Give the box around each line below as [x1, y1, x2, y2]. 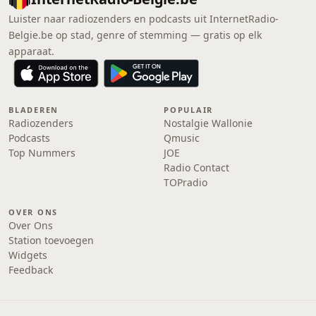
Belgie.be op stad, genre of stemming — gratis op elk [8, 28, 262, 42]
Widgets [8, 248, 47, 262]
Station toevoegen [8, 233, 94, 247]
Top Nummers [8, 146, 75, 159]
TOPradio [164, 176, 207, 189]
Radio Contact [164, 161, 229, 174]
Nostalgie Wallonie [164, 116, 253, 130]
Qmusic [164, 131, 200, 145]
